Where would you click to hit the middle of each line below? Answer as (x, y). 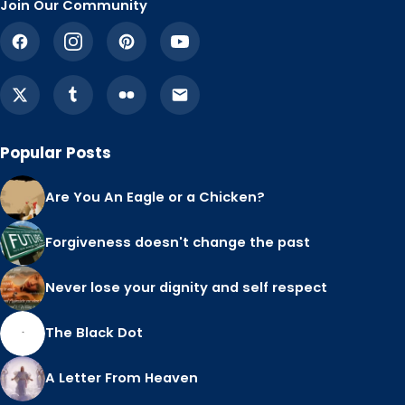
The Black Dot (94, 333)
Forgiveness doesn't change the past (178, 243)
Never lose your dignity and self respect (186, 288)
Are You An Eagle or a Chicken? (155, 198)
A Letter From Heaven (122, 378)
